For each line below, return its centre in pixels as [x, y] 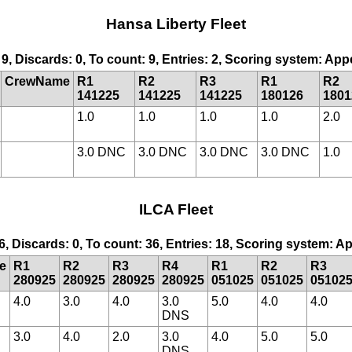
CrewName [37, 81]
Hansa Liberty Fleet [176, 24]
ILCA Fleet [176, 209]
